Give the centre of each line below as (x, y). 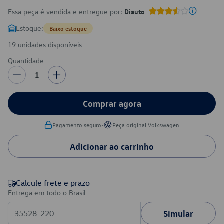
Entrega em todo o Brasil (47, 193)
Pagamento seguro (77, 125)
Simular (178, 213)
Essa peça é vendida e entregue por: (66, 12)
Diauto (135, 11)
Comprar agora (112, 103)
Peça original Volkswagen (146, 125)
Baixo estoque (68, 28)
